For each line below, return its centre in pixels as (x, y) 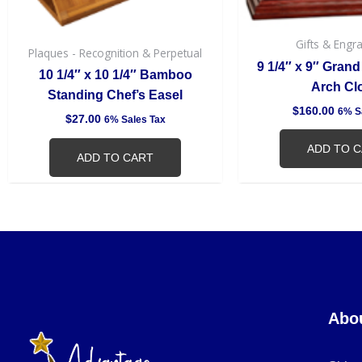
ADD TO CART (115, 157)
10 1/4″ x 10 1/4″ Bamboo (115, 75)
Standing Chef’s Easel (115, 95)
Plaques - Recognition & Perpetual (115, 53)
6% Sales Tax (135, 120)
